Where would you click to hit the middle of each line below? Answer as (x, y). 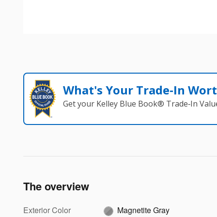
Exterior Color (47, 210)
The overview (56, 186)
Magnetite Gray (144, 210)
